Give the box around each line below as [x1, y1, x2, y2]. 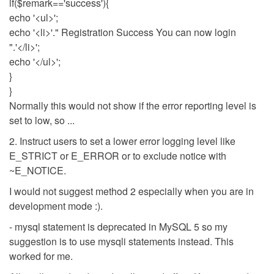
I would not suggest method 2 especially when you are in [9, 183, 254, 198]
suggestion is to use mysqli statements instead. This [9, 234, 234, 248]
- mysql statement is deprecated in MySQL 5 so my [9, 219, 228, 234]
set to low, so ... [9, 113, 75, 127]
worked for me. [9, 248, 73, 263]
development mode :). [9, 198, 103, 213]
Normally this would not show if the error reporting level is [9, 98, 256, 113]
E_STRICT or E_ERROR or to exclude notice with [9, 148, 226, 163]
